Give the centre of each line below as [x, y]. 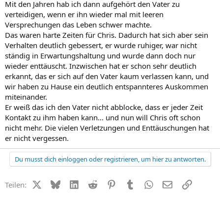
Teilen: [16, 184]
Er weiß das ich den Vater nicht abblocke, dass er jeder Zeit [104, 107]
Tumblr [147, 183]
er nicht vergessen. [37, 138]
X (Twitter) [58, 183]
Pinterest [131, 183]
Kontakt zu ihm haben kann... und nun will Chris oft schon [103, 117]
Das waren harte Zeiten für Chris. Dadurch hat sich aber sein [107, 35]
